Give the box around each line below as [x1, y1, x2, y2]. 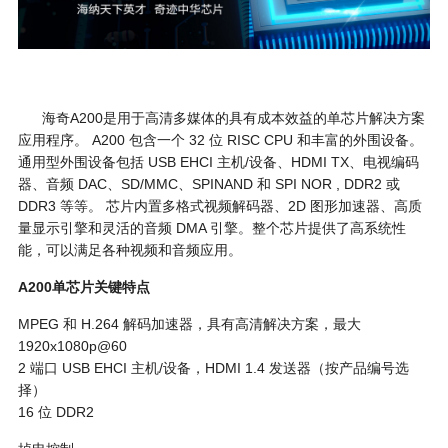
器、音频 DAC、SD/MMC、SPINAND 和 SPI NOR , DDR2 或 [17, 176, 400, 193]
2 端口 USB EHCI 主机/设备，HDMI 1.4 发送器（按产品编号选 [17, 360, 409, 377]
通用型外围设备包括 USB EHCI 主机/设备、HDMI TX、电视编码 [17, 154, 419, 171]
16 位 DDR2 [17, 404, 94, 421]
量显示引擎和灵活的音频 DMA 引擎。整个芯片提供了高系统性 [17, 220, 406, 237]
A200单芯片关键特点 [17, 279, 150, 296]
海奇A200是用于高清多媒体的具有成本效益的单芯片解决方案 [17, 110, 425, 127]
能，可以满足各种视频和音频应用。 [17, 242, 242, 259]
